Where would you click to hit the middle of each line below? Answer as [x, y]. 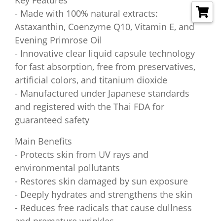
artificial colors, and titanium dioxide [91, 80]
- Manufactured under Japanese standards [102, 93]
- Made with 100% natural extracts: [86, 13]
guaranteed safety [52, 120]
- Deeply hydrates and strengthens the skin [104, 194]
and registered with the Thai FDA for [90, 107]
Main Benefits [43, 141]
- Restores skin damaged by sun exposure [101, 181]
